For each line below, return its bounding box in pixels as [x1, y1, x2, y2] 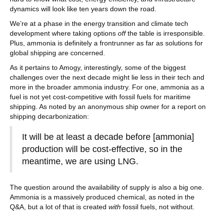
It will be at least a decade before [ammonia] [22, 132, 194, 142]
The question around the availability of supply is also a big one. [10, 183, 204, 191]
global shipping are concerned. [10, 49, 107, 57]
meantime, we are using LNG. [22, 156, 138, 166]
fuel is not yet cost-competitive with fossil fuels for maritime [10, 93, 191, 101]
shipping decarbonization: [10, 112, 89, 120]
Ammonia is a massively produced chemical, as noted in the [10, 193, 195, 201]
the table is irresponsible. [128, 29, 205, 37]
